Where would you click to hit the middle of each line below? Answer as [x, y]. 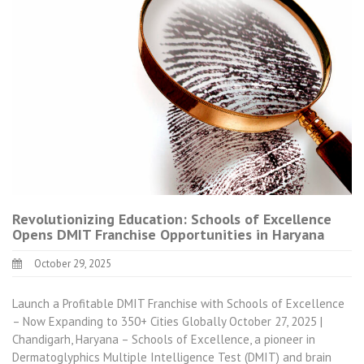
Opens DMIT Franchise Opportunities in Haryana [168, 234]
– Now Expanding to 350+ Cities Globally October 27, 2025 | [167, 322]
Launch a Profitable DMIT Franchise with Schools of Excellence [178, 304]
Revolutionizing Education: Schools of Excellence [172, 219]
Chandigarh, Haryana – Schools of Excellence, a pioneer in [164, 340]
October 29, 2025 [73, 263]
